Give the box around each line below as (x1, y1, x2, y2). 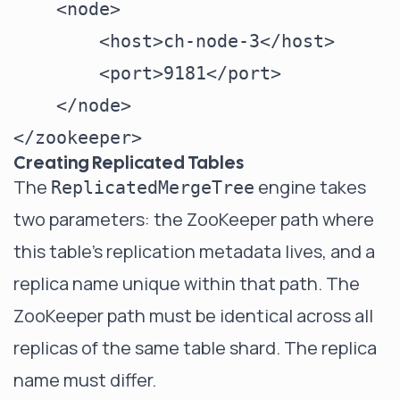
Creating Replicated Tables (13, 151, 244, 174)
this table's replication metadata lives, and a (13, 239, 375, 263)
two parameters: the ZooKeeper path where (13, 207, 374, 231)
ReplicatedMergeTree (51, 177, 254, 198)
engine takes (254, 175, 366, 199)
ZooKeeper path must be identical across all (13, 304, 373, 328)
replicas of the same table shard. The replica (13, 336, 377, 360)
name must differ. (13, 368, 156, 392)
